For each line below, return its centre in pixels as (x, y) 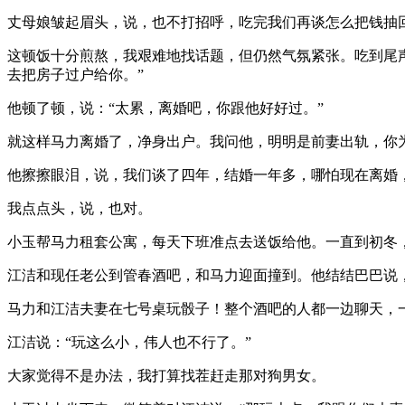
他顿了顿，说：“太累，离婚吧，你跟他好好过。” (165, 108)
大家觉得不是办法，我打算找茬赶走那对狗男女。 (166, 375)
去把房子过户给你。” (75, 74)
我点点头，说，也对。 (80, 208)
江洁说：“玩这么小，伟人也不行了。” (129, 342)
